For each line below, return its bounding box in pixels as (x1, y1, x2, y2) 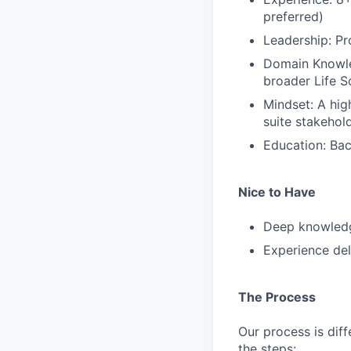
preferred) (263, 9, 324, 24)
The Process (238, 289, 316, 305)
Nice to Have (238, 184, 316, 200)
